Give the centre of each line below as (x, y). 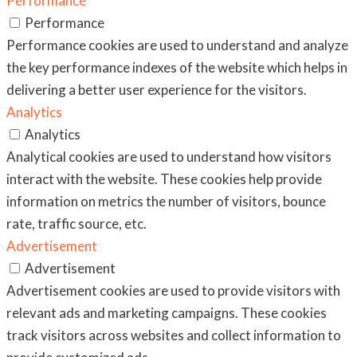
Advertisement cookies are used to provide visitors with (173, 291)
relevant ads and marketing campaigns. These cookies (167, 313)
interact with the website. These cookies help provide (164, 179)
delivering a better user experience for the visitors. (157, 90)
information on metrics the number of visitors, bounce (166, 202)
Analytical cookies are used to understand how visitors (169, 157)
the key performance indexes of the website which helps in (177, 68)
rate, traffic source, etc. (76, 224)
